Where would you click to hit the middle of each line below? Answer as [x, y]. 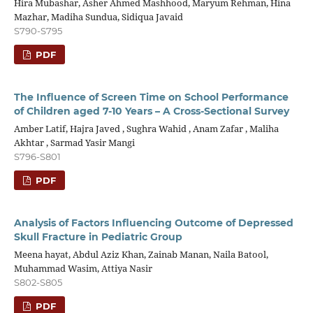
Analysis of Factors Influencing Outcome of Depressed [153, 223]
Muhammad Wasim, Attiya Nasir [83, 268]
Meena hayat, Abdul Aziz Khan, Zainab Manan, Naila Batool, [141, 254]
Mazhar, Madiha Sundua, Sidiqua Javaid [98, 16]
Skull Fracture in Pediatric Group [98, 236]
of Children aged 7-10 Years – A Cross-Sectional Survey [151, 111]
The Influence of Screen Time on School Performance [151, 97]
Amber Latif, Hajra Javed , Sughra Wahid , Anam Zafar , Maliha [146, 128]
